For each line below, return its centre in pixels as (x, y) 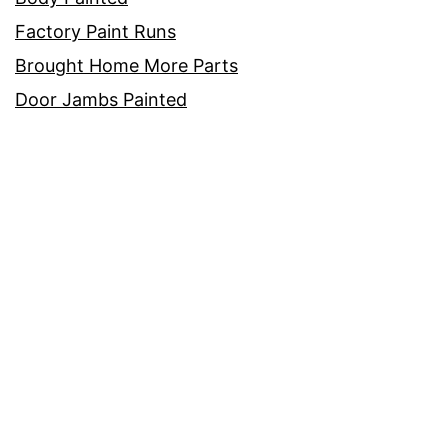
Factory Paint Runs (95, 32)
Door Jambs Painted (101, 100)
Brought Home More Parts (126, 66)
